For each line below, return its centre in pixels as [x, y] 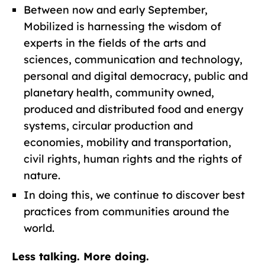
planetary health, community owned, [119, 92]
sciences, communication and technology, [133, 59]
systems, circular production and [108, 125]
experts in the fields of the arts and [115, 43]
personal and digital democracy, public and [136, 76]
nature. [42, 175]
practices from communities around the [127, 211]
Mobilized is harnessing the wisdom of [122, 26]
